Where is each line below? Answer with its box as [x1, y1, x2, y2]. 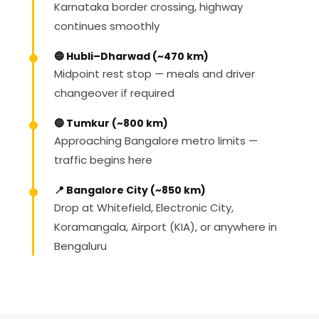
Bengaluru [54, 239, 107, 253]
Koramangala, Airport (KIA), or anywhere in [54, 219, 277, 234]
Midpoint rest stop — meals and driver [54, 66, 255, 81]
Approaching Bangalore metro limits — [54, 133, 258, 148]
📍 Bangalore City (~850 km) [54, 183, 206, 197]
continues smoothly [54, 19, 159, 33]
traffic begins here [54, 152, 152, 167]
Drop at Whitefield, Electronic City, [54, 200, 234, 215]
